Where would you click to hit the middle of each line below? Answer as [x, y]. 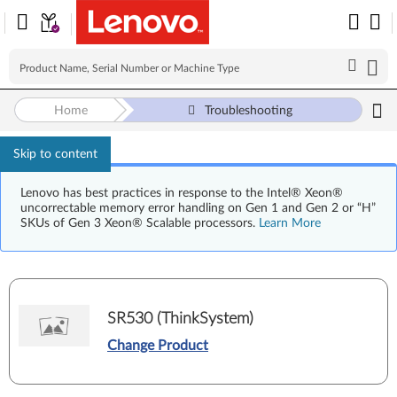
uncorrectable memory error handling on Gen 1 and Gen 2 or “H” [198, 208]
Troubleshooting [248, 111]
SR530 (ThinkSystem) [180, 319]
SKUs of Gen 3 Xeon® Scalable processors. [140, 223]
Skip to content [55, 154]
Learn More [290, 223]
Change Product [158, 345]
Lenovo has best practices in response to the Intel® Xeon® [182, 193]
